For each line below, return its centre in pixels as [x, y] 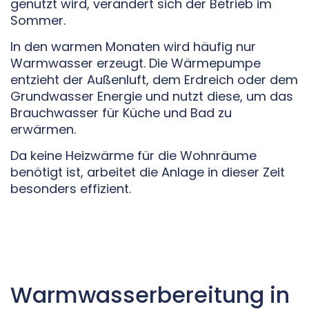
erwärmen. [43, 130]
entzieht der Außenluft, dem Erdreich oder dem [154, 80]
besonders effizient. [71, 189]
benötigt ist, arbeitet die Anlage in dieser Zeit [148, 172]
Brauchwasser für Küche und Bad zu [121, 113]
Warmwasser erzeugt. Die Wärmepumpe [136, 63]
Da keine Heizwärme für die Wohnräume [133, 156]
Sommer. [38, 20]
